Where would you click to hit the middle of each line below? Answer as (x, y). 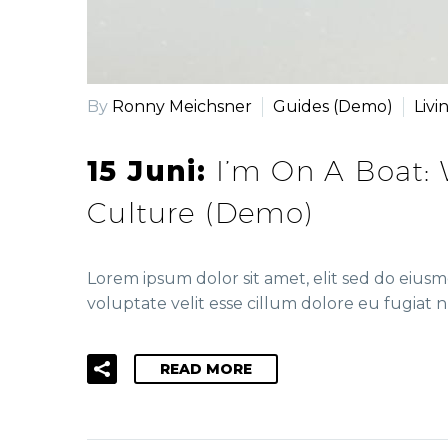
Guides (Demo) (333, 106)
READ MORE (206, 368)
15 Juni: (151, 171)
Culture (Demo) (200, 213)
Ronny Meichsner (182, 106)
